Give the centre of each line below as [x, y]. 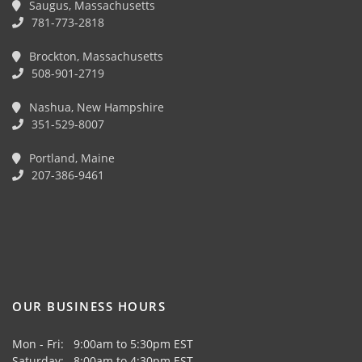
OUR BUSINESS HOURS [89, 306]
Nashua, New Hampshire [95, 107]
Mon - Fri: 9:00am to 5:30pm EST [103, 344]
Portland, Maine [70, 158]
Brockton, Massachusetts [95, 56]
